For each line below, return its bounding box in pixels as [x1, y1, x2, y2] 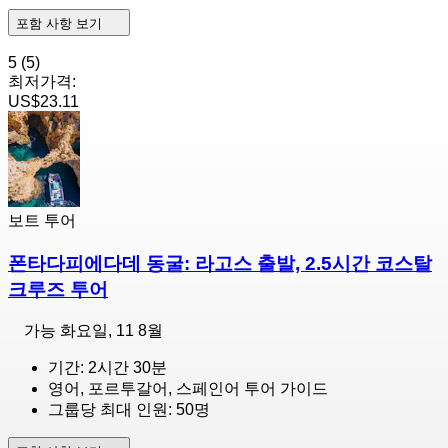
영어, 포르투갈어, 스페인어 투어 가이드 [48, 380, 328, 398]
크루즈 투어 [8, 278, 108, 300]
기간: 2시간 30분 [48, 359, 167, 377]
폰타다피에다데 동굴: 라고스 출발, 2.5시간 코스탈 [8, 252, 432, 274]
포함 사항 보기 [16, 15, 106, 31]
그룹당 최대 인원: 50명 [48, 401, 210, 419]
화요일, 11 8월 [60, 322, 163, 340]
